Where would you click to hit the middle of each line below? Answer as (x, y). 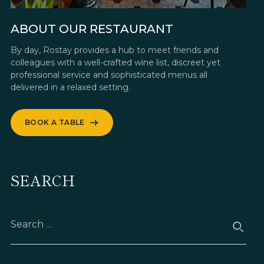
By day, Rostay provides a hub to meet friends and (115, 50)
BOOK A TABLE (55, 122)
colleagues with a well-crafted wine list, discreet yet (115, 62)
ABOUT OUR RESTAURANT (92, 29)
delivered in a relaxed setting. (70, 87)
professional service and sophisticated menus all (109, 75)
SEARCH (43, 180)
